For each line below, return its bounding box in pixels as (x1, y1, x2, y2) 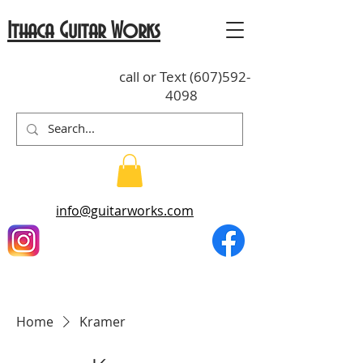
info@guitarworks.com (56, 201, 194, 220)
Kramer (79, 312, 126, 331)
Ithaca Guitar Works (7, 19, 160, 44)
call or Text (118, 67, 190, 86)
